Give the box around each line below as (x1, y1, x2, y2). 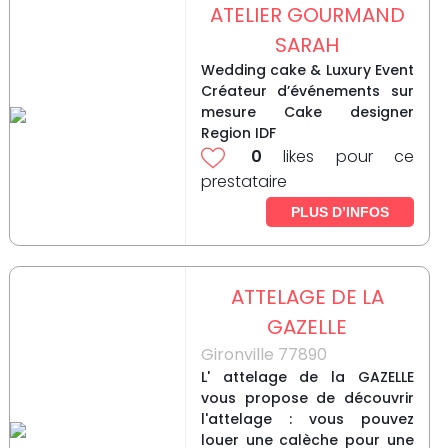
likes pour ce (262, 145, 414, 169)
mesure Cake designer (200, 102, 414, 123)
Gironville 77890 (200, 343, 327, 367)
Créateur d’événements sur (200, 81, 414, 102)
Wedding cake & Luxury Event (200, 60, 414, 81)
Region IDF (200, 123, 276, 144)
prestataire (200, 170, 287, 194)
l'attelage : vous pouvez (200, 409, 414, 430)
